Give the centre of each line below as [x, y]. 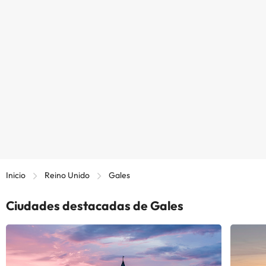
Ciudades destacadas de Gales [95, 205]
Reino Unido [67, 175]
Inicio [16, 175]
